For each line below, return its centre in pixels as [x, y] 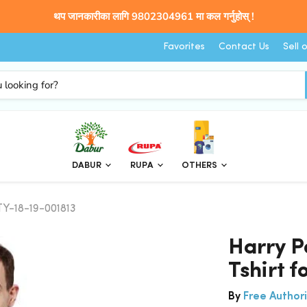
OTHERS [200, 166]
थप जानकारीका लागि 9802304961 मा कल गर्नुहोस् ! [153, 16]
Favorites [184, 47]
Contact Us [244, 47]
